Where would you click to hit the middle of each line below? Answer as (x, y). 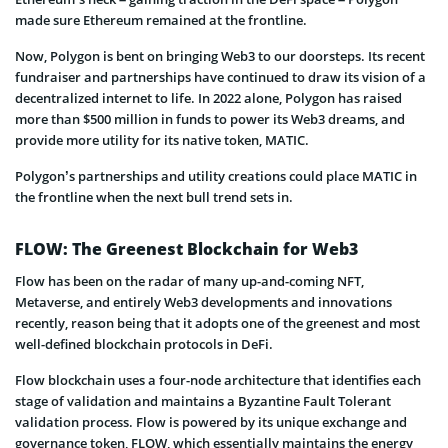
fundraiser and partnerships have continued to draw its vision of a (220, 77)
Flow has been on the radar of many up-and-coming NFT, (189, 281)
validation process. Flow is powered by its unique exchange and (211, 422)
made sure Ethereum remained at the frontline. (161, 20)
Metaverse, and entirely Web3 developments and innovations (203, 302)
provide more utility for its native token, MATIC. (162, 140)
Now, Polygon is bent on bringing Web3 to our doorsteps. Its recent (220, 56)
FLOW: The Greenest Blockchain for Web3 (186, 249)
